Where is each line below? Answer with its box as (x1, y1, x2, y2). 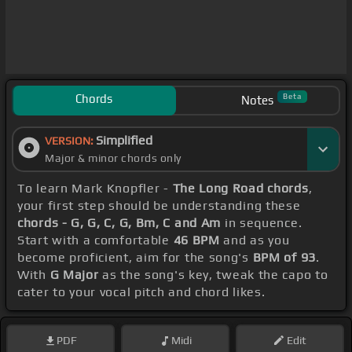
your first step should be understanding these (17, 198, 301, 214)
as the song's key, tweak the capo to (98, 267, 328, 283)
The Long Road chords (172, 181, 309, 196)
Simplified (96, 133, 152, 148)
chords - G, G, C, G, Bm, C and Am (17, 215, 222, 231)
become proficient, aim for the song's (17, 250, 253, 266)
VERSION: (45, 134, 96, 148)
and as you (219, 233, 290, 248)
